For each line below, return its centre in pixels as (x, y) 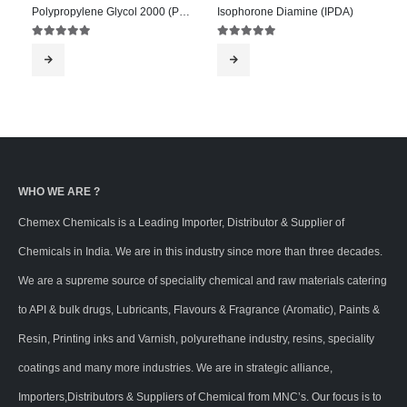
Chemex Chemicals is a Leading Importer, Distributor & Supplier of (181, 223)
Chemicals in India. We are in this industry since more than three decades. (200, 252)
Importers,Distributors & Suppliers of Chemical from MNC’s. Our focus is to (200, 397)
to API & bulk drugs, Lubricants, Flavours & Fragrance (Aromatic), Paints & (199, 310)
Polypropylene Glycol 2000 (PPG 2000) (184, 12)
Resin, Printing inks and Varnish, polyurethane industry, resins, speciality (196, 339)
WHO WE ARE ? (59, 192)
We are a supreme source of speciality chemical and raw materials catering (203, 281)
